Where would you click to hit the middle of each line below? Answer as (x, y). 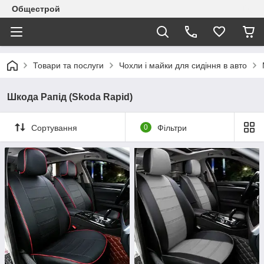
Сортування (54, 128)
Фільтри (172, 128)
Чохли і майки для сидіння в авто (183, 65)
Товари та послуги (68, 65)
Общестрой (36, 9)
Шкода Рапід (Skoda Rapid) (70, 97)
